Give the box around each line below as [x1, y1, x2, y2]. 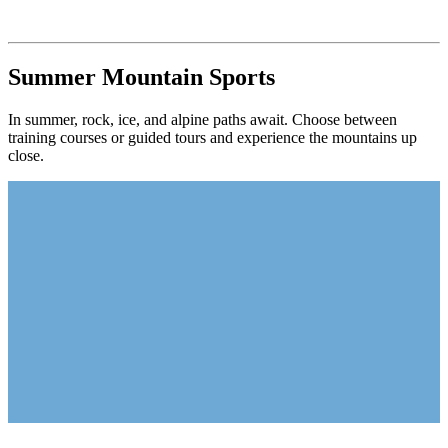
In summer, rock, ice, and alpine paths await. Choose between [8, 110, 397, 128]
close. [8, 146, 44, 164]
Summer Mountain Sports [8, 63, 275, 90]
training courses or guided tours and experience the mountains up [8, 128, 417, 146]
